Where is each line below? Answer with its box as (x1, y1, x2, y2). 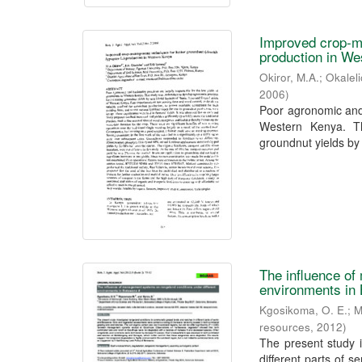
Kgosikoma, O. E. (259, 302, 348, 318)
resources (259, 319, 311, 335)
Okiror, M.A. (259, 69, 320, 86)
